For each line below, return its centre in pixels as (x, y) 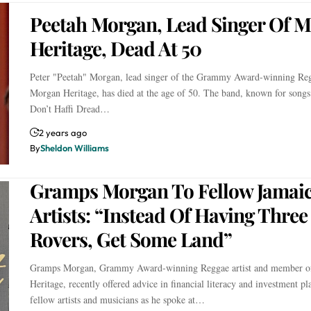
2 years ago (62, 132)
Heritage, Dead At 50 (115, 48)
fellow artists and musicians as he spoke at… (117, 300)
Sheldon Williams (74, 148)
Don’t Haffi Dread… (69, 108)
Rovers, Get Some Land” (131, 239)
